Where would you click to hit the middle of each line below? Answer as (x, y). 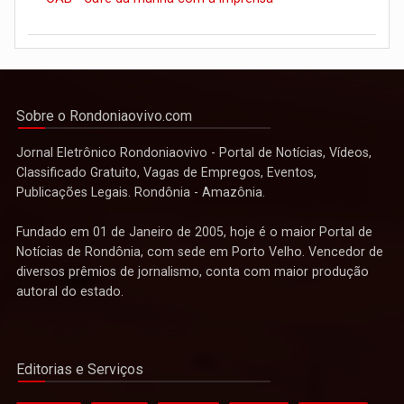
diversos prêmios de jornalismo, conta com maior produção (193, 271)
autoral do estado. (70, 291)
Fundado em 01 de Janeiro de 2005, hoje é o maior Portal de (194, 231)
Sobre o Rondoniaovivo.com (104, 115)
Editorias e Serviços (80, 369)
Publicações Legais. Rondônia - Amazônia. (141, 192)
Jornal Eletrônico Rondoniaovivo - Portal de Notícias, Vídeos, (194, 152)
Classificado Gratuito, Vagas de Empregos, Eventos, (166, 172)
